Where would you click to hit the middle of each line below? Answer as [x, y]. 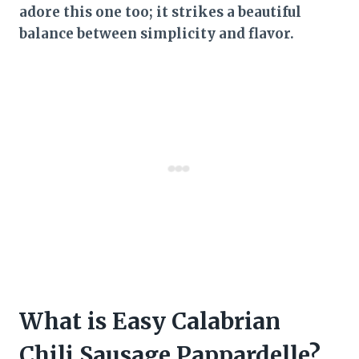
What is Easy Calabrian [150, 321]
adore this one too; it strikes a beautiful [160, 12]
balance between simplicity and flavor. [157, 33]
